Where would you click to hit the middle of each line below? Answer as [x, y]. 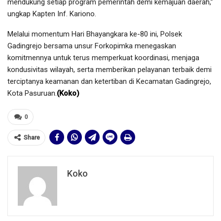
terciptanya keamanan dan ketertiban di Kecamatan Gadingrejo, [109, 82]
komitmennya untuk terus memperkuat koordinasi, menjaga [103, 58]
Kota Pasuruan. [32, 93]
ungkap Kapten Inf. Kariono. [52, 14]
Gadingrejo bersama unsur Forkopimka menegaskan [92, 46]
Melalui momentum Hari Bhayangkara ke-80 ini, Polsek [95, 34]
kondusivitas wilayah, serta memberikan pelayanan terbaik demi [110, 70]
